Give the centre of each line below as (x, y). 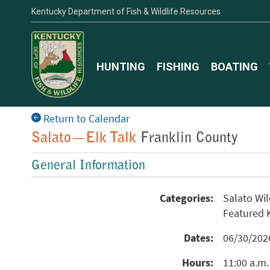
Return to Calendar (85, 119)
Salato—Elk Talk (84, 139)
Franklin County (189, 139)
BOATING (234, 66)
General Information (88, 166)
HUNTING (121, 66)
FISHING (178, 66)
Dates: (199, 238)
